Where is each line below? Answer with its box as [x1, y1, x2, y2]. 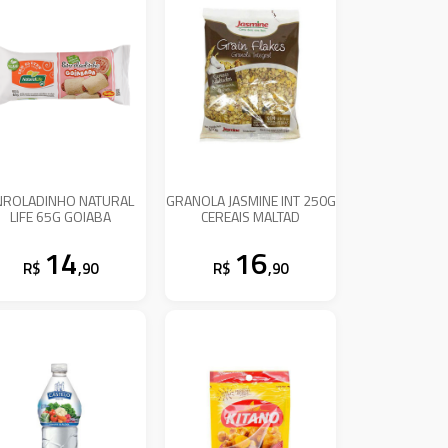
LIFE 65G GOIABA [10, 205, 112, 227]
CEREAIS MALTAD [201, 205, 301, 227]
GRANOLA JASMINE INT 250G [165, 189, 336, 211]
